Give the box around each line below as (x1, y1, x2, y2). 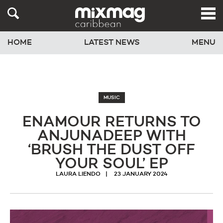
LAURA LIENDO (55, 171, 101, 177)
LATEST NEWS (84, 39, 140, 47)
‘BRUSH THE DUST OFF (28, 143, 195, 158)
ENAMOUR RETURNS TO (22, 115, 201, 130)
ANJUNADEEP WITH (37, 129, 186, 144)
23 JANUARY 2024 (113, 171, 168, 177)
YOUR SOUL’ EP (55, 157, 168, 172)
